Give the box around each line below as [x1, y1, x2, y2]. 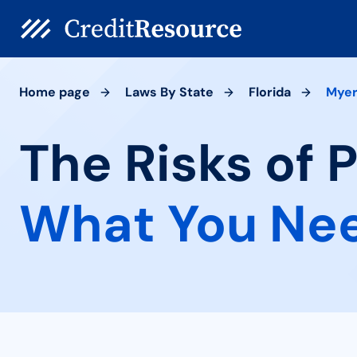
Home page [19, 84, 90, 100]
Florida [249, 84, 291, 100]
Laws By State [125, 84, 214, 100]
